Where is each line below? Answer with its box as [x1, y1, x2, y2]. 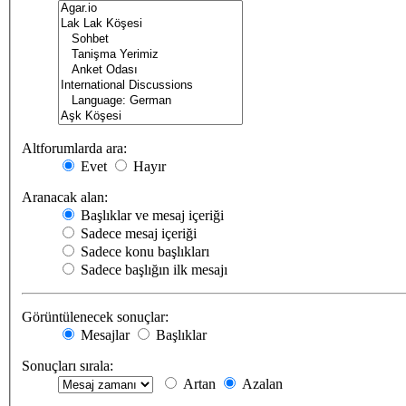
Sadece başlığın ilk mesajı [77, 262, 227, 278]
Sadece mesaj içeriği [77, 226, 197, 242]
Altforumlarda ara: [22, 140, 127, 157]
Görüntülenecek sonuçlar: [22, 309, 169, 325]
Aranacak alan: [22, 189, 108, 206]
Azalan [238, 376, 283, 392]
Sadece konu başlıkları [77, 244, 209, 260]
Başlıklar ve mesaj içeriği [77, 208, 224, 224]
